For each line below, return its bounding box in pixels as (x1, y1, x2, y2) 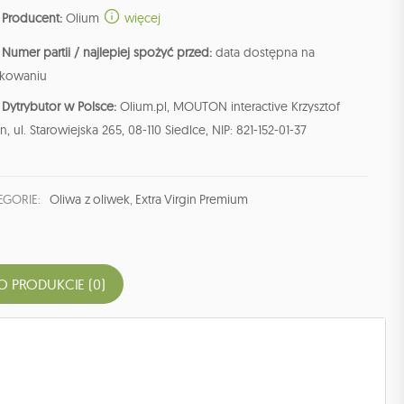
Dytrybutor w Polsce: (2, 98, 116, 115)
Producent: (2, 10, 62, 27)
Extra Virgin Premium (135, 191, 248, 208)
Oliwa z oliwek (50, 191, 130, 208)
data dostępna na (212, 44, 315, 61)
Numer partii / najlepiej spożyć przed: (2, 44, 212, 61)
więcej (121, 10, 161, 27)
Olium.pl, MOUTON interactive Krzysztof (116, 98, 340, 115)
